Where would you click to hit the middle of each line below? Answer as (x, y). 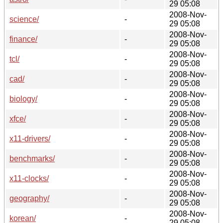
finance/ (23, 39)
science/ (24, 19)
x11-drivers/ (30, 138)
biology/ (23, 99)
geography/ (29, 198)
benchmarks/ (32, 158)
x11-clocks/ (29, 178)
